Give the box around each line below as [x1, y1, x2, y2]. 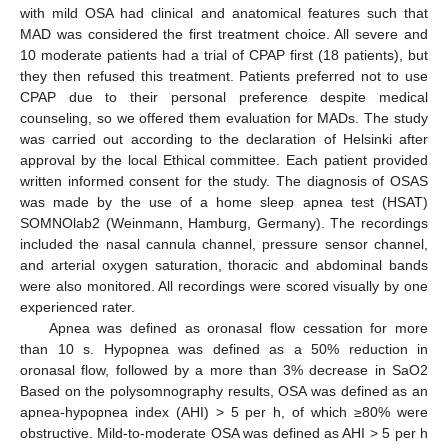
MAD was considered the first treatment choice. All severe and [20, 26, 428, 43]
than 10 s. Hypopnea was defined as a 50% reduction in [20, 341, 428, 358]
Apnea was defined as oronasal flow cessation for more [48, 320, 428, 337]
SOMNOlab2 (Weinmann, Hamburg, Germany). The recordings [20, 215, 428, 232]
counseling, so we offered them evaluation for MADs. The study [20, 110, 428, 127]
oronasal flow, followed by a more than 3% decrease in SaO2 [20, 362, 428, 379]
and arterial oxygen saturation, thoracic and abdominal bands [20, 257, 428, 274]
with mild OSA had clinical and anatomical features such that [20, 5, 428, 22]
